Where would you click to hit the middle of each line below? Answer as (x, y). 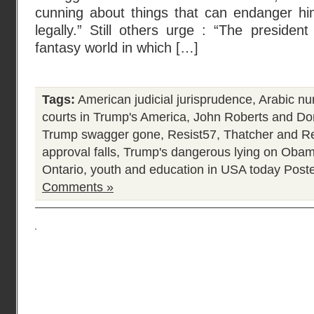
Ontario (63, 170)
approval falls (79, 152)
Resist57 (192, 135)
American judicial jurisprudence (165, 100)
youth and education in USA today (185, 170)
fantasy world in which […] (117, 48)
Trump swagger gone (101, 135)
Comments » (78, 187)
